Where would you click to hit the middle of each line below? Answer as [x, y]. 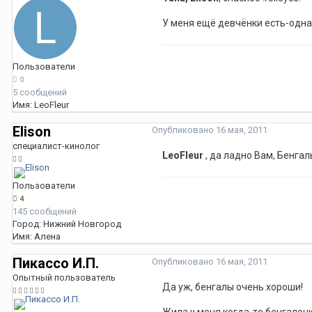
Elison [32, 132]
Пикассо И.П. [56, 264]
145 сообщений [45, 212]
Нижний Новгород [82, 224]
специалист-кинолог [56, 146]
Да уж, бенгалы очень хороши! [233, 287]
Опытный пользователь [64, 278]
